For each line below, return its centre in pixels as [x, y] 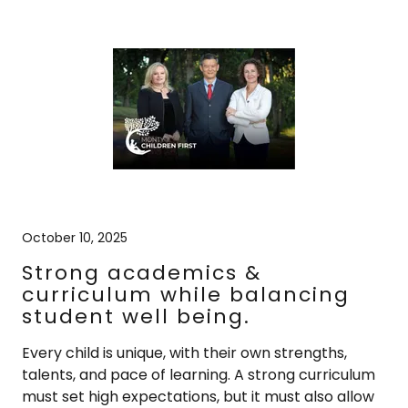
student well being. [136, 316]
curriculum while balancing [186, 294]
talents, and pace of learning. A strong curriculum [199, 374]
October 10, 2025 [75, 237]
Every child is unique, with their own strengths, [184, 352]
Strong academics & [142, 272]
